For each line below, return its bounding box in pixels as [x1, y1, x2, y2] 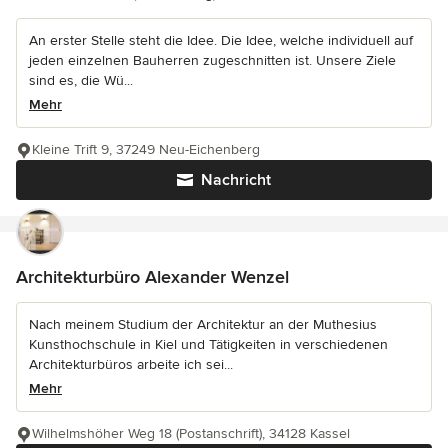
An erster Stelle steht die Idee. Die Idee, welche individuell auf [29, 32, 413, 50]
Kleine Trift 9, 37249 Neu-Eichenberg [32, 141, 260, 159]
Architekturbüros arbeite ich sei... [29, 356, 233, 374]
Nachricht [201, 170, 271, 191]
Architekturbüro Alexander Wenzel [16, 266, 289, 289]
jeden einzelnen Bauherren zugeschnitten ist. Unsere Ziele [29, 52, 396, 70]
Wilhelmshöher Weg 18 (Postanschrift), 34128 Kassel [32, 425, 350, 443]
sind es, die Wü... [29, 72, 133, 90]
